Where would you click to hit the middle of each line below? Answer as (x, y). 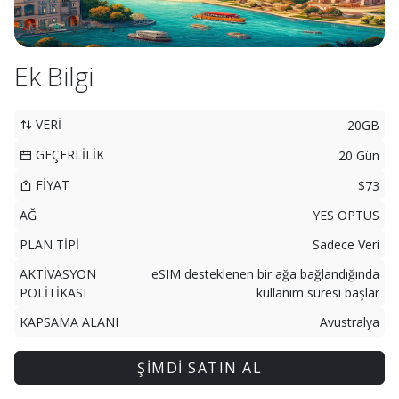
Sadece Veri (346, 244)
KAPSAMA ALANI (69, 322)
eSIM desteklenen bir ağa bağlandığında (265, 274)
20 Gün (359, 155)
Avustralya (350, 322)
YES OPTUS (346, 215)
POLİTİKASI (53, 293)
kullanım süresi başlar (318, 293)
